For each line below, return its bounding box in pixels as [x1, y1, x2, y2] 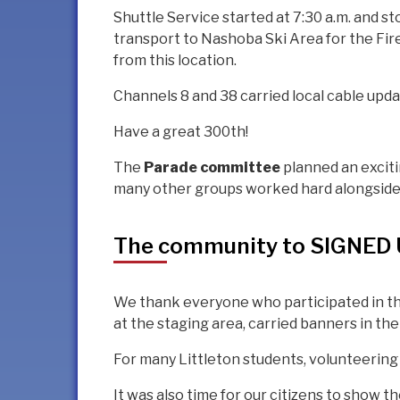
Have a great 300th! [113, 123, 248, 141]
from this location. [113, 52, 237, 70]
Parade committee [144, 159, 280, 177]
